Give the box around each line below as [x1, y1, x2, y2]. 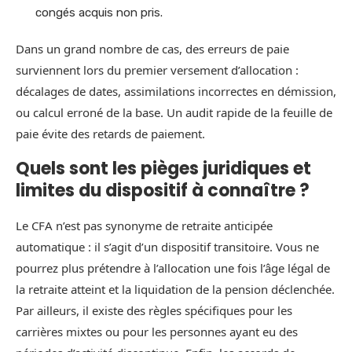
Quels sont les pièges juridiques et [16, 156, 311, 181]
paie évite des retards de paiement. [16, 126, 205, 142]
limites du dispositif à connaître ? [16, 178, 310, 203]
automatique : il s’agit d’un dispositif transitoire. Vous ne [16, 239, 319, 255]
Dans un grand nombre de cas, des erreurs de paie [16, 41, 289, 57]
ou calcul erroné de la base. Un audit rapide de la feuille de [16, 104, 332, 121]
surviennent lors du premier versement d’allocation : [16, 62, 299, 79]
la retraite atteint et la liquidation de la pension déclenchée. [16, 281, 335, 298]
